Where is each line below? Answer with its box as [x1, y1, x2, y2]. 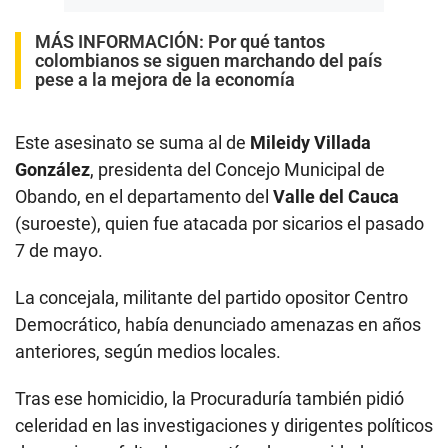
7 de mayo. [15, 239, 103, 261]
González [15, 158, 90, 180]
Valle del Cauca [273, 185, 399, 207]
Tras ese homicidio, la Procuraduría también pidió [15, 387, 404, 409]
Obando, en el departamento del [15, 185, 273, 207]
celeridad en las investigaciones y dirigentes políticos [15, 414, 433, 436]
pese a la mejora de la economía [35, 68, 295, 90]
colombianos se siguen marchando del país [35, 49, 382, 71]
